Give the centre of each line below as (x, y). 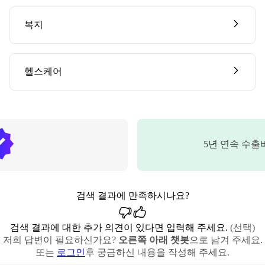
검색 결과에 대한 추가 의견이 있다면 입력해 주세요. (119, 227)
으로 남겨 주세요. (226, 240)
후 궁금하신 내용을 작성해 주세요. (157, 252)
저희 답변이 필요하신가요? (60, 240)
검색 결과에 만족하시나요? (132, 195)
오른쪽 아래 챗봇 (153, 240)
